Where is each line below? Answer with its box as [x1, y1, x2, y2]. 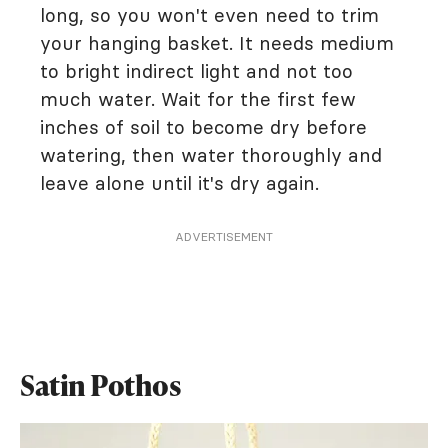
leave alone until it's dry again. [40, 170, 319, 195]
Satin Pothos [20, 365, 181, 404]
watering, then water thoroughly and [40, 142, 382, 167]
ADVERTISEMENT [175, 228, 273, 244]
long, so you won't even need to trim [40, 2, 379, 27]
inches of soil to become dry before [40, 114, 367, 139]
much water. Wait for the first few [40, 86, 356, 111]
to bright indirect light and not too [40, 58, 353, 83]
